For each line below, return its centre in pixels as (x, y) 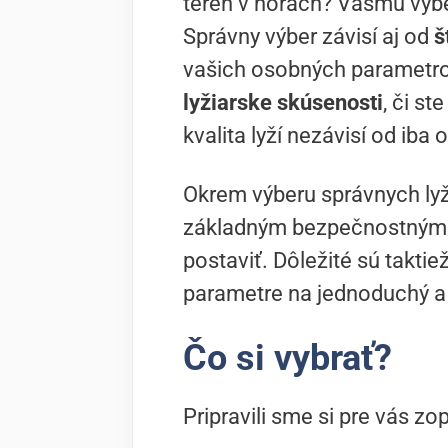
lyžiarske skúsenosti (283, 103)
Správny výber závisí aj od (308, 37)
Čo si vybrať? (287, 357)
